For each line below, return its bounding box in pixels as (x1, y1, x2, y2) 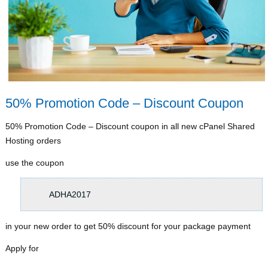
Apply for (5, 243, 39, 253)
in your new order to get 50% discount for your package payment (5, 221, 251, 231)
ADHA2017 (49, 189, 92, 199)
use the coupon (5, 157, 65, 167)
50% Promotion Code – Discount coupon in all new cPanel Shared (5, 121, 255, 131)
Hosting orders (5, 135, 62, 145)
